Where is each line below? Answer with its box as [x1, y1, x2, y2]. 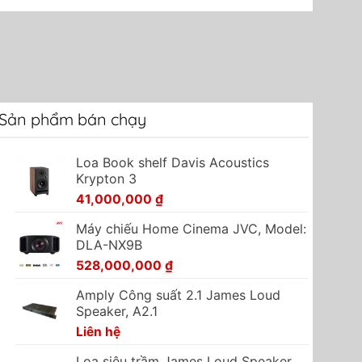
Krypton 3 [75, 170, 137, 187]
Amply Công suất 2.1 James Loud [75, 287, 280, 304]
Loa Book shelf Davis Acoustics [75, 154, 269, 171]
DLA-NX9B [75, 237, 142, 254]
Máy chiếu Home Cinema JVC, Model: [75, 221, 306, 238]
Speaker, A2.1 [75, 303, 158, 320]
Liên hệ [75, 324, 120, 340]
